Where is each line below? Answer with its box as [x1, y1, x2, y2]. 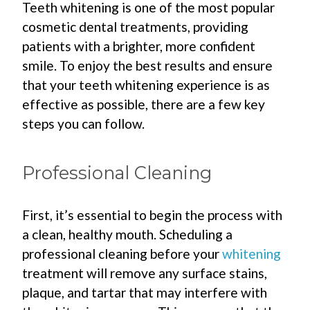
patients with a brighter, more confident [22, 38, 256, 55]
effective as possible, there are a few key [22, 96, 266, 113]
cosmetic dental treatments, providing [22, 19, 249, 35]
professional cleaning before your [22, 246, 223, 262]
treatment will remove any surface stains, [22, 265, 268, 282]
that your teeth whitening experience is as [22, 77, 271, 93]
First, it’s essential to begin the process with [22, 207, 283, 224]
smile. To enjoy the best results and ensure [22, 57, 273, 74]
